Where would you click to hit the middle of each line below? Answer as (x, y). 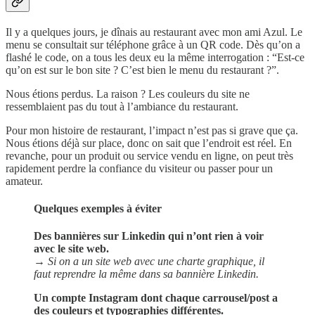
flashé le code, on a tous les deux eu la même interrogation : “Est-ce (155, 57)
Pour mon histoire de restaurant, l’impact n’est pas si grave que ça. (152, 130)
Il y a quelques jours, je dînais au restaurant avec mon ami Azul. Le (154, 32)
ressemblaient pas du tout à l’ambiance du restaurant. (122, 106)
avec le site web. (71, 249)
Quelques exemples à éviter (98, 209)
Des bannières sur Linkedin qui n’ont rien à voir (149, 236)
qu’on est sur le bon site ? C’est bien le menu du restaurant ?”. (142, 70)
